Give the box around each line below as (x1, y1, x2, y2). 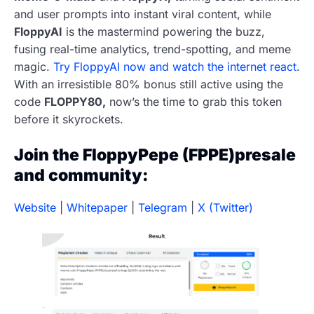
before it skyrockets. (14, 112, 123, 127)
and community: (14, 165, 149, 186)
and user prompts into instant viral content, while (14, 7, 271, 22)
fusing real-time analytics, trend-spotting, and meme (14, 42, 291, 57)
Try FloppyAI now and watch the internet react (53, 60, 296, 74)
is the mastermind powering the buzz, (62, 25, 265, 39)
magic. (14, 60, 53, 74)
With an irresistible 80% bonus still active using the (14, 77, 283, 92)
